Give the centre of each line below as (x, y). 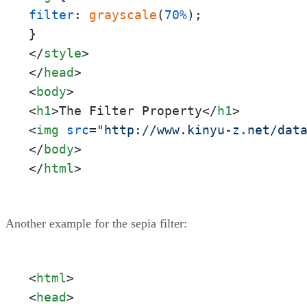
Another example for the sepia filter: (96, 223)
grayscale (123, 14)
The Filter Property (131, 110)
